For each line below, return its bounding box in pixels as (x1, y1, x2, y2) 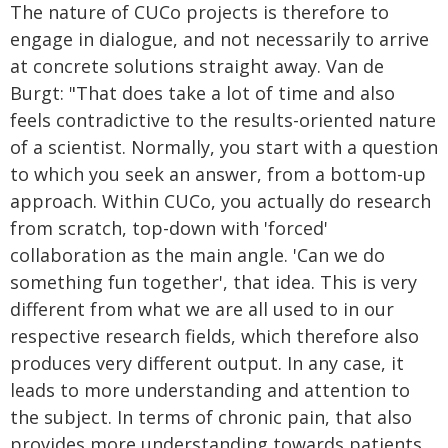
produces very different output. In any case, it (10, 351, 404, 375)
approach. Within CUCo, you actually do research (10, 189, 431, 213)
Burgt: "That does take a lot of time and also (10, 81, 395, 105)
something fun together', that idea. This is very (10, 270, 417, 294)
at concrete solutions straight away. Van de (10, 54, 384, 78)
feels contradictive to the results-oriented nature (10, 108, 436, 132)
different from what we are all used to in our (10, 297, 394, 321)
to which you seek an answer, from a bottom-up (10, 162, 426, 186)
